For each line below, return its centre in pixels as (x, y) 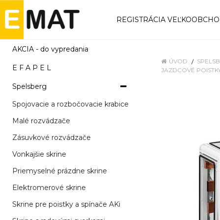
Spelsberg (29, 86)
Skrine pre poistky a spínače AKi (66, 204)
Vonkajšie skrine (39, 154)
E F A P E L (32, 68)
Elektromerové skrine (49, 188)
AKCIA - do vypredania (50, 49)
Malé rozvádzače (41, 121)
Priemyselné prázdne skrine (60, 171)
